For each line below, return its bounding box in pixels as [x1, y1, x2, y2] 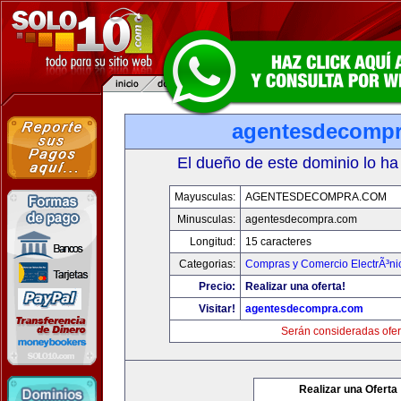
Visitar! [199, 303, 235, 315]
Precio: [199, 280, 235, 293]
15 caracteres [245, 235, 311, 248]
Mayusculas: [175, 191, 235, 203]
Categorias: [179, 258, 235, 270]
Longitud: [190, 235, 235, 248]
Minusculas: [177, 213, 235, 226]
